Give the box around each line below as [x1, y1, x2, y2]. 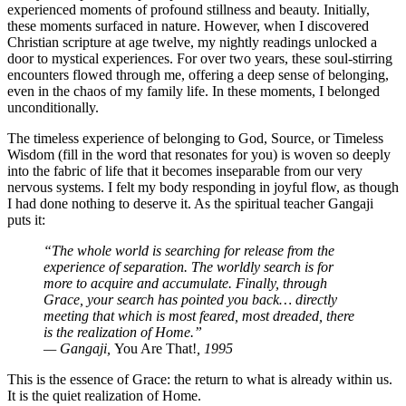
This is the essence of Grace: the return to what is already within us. [7, 372, 392, 387]
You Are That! [114, 341, 197, 356]
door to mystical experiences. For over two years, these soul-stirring [7, 51, 392, 66]
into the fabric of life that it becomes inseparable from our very [7, 163, 362, 179]
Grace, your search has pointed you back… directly [43, 292, 337, 307]
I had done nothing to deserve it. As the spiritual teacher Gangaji [7, 196, 373, 211]
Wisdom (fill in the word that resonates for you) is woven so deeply [7, 147, 391, 162]
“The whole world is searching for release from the [43, 243, 334, 258]
